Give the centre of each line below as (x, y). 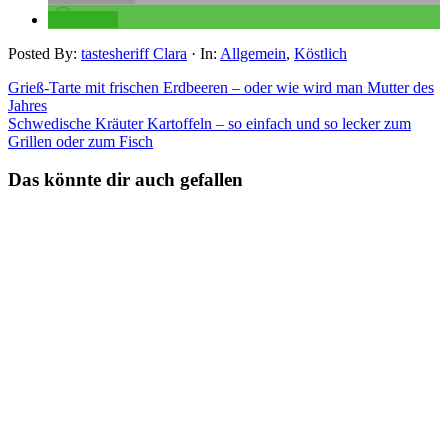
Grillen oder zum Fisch (80, 141)
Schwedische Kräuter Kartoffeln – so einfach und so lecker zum (209, 123)
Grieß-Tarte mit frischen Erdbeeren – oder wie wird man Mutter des (221, 87)
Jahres (27, 105)
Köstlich (320, 53)
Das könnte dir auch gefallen (125, 180)
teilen (97, 19)
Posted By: (44, 53)
